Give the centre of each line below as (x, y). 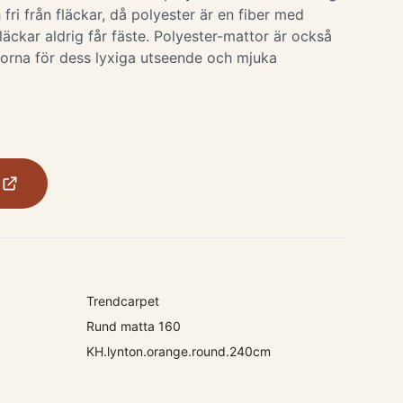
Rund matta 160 (134, 326)
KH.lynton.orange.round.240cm (179, 351)
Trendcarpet (123, 301)
